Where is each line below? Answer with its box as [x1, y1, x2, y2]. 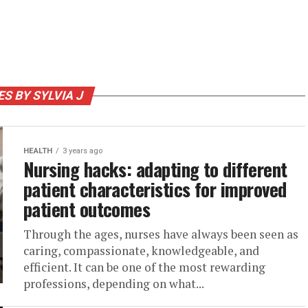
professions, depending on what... [23, 276, 204, 291]
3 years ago [63, 146, 102, 155]
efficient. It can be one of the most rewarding [23, 259, 265, 275]
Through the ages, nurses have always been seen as [23, 226, 298, 242]
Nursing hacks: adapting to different [23, 155, 287, 183]
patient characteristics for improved [23, 175, 287, 203]
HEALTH [23, 146, 52, 155]
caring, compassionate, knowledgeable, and [23, 243, 259, 258]
